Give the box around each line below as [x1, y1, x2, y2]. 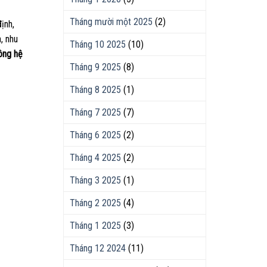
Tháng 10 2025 [70, 39, 126, 50]
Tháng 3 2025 [70, 175, 121, 186]
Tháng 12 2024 [70, 243, 126, 254]
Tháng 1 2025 [70, 220, 121, 231]
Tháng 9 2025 [70, 61, 121, 73]
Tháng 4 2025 [70, 152, 121, 163]
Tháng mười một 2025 [70, 16, 153, 27]
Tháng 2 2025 [70, 197, 121, 209]
